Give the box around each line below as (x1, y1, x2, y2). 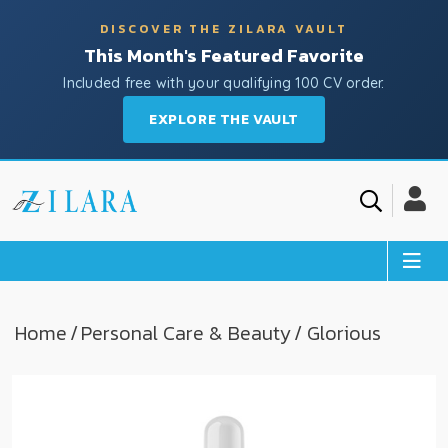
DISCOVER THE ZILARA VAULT (100, 20, 348, 38)
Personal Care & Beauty (81, 317, 291, 348)
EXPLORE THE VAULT (149, 109, 299, 130)
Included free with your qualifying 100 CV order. (63, 74, 385, 92)
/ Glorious (294, 317, 381, 348)
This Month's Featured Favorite (83, 41, 364, 70)
